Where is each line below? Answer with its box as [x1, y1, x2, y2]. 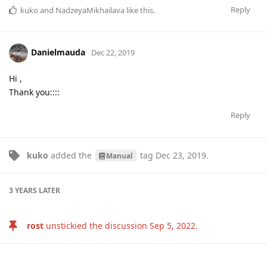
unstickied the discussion [44, 219, 150, 231]
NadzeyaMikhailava [55, 4, 125, 15]
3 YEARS [9, 185, 37, 195]
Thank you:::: [9, 86, 60, 98]
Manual [105, 150, 133, 160]
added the [48, 149, 94, 161]
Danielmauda [31, 46, 85, 58]
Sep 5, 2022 [150, 219, 195, 231]
